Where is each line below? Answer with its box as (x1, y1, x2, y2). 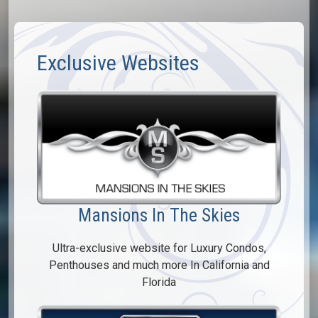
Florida (142, 275, 176, 289)
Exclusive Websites (37, 50, 199, 76)
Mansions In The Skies (78, 204, 240, 226)
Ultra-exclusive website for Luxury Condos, (52, 241, 266, 255)
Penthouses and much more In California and (48, 258, 270, 272)
